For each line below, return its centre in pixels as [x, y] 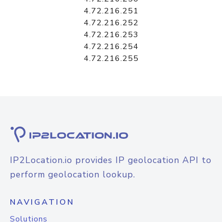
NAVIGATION [42, 202]
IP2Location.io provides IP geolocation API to [111, 160]
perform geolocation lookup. [73, 174]
